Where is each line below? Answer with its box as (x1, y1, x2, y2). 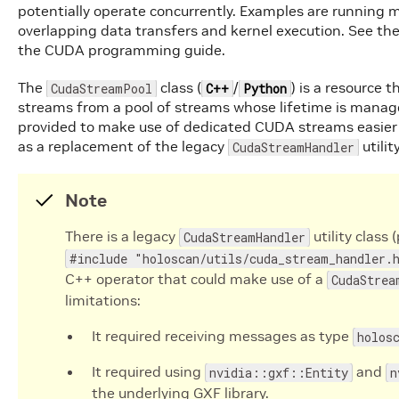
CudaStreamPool (51, 80, 152, 97)
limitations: (65, 291, 141, 309)
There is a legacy (65, 227, 179, 245)
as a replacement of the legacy (18, 137, 228, 155)
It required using (92, 362, 205, 380)
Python (243, 80, 287, 97)
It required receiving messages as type (92, 327, 353, 345)
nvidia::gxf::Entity (209, 364, 348, 381)
